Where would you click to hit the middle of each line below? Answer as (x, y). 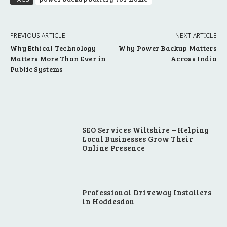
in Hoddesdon (108, 201)
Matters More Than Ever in (58, 59)
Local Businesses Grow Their (138, 139)
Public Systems (37, 69)
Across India (194, 59)
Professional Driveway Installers (147, 192)
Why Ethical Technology (53, 48)
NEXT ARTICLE (196, 36)
